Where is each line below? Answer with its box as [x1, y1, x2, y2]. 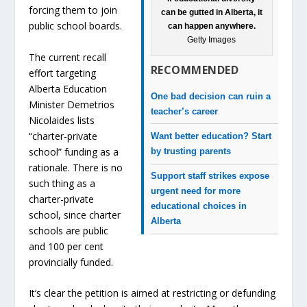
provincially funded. [29, 255, 114, 269]
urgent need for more [150, 186, 241, 197]
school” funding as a [29, 145, 119, 158]
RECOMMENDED [150, 62, 239, 77]
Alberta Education [29, 82, 108, 95]
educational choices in [150, 201, 247, 212]
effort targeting [29, 66, 97, 79]
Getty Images [187, 34, 236, 45]
